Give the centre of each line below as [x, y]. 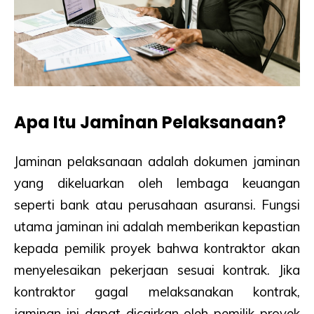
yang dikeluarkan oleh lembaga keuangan [157, 183]
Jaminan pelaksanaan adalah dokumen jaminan [157, 161]
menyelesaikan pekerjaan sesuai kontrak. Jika [157, 269]
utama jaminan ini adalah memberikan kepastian [157, 226]
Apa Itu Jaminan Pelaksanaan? [150, 122]
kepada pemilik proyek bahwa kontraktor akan [157, 248]
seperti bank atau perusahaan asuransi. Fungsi [157, 204]
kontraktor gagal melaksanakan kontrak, [157, 291]
